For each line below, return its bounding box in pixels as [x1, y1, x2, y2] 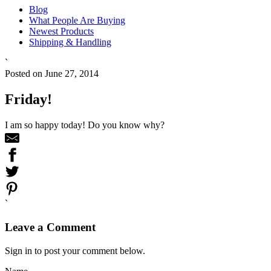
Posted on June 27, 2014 [5, 68, 99, 79]
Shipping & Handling [29, 37, 111, 48]
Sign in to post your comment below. [5, 245, 145, 256]
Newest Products [29, 26, 94, 37]
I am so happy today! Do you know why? [5, 120, 165, 131]
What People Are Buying [29, 15, 125, 26]
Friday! [5, 91, 52, 108]
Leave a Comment [5, 220, 96, 233]
